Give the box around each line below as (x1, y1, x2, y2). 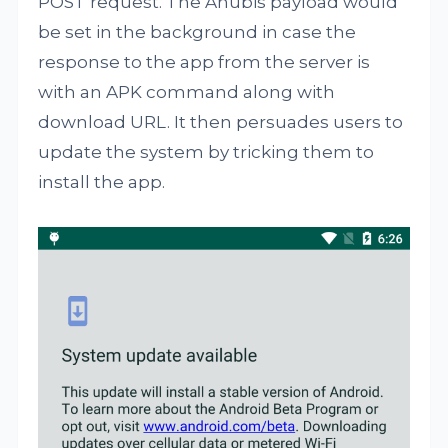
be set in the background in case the (38, 21, 357, 42)
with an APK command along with (38, 81, 336, 102)
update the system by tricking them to (38, 141, 375, 162)
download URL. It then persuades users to (38, 111, 404, 132)
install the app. (38, 171, 166, 192)
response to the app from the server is (38, 51, 371, 72)
